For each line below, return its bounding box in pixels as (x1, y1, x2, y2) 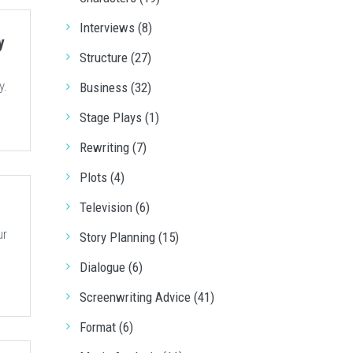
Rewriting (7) (79, 139, 147, 155)
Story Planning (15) (79, 229, 179, 245)
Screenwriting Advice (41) (79, 289, 214, 305)
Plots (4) (79, 169, 124, 185)
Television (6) (79, 199, 150, 215)
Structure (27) (79, 50, 151, 65)
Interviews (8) (79, 20, 152, 35)
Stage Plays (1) (79, 110, 159, 125)
